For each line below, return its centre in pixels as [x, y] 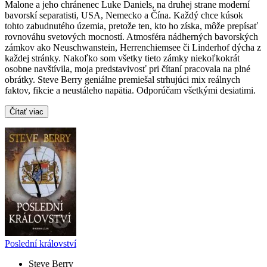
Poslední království [41, 244]
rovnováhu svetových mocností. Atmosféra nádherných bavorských [131, 37]
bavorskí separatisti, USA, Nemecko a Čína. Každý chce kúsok [124, 15]
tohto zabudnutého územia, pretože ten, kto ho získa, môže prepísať [131, 26]
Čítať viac [27, 112]
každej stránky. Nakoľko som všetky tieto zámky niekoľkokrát [122, 58]
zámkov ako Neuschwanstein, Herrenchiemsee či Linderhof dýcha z [133, 48]
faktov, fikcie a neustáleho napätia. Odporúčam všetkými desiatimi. [130, 91]
